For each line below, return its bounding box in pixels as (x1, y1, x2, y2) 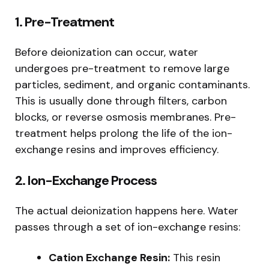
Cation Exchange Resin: (49, 250, 170, 265)
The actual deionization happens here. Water (15, 203, 238, 218)
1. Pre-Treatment (15, 13, 114, 31)
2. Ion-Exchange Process (15, 171, 157, 189)
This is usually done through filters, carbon (15, 93, 227, 108)
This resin (170, 250, 220, 265)
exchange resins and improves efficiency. (15, 142, 219, 157)
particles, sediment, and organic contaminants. (15, 77, 250, 92)
